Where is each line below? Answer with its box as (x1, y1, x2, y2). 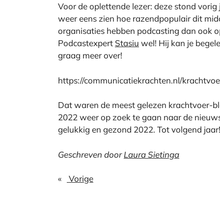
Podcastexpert (58, 38, 115, 49)
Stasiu (115, 38, 139, 49)
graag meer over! (58, 50, 122, 61)
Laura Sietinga (124, 149, 179, 160)
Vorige (67, 173, 93, 184)
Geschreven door (58, 149, 124, 160)
